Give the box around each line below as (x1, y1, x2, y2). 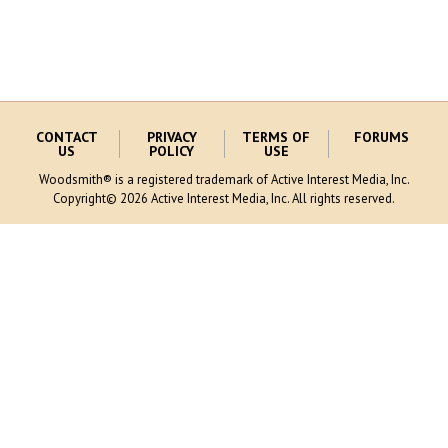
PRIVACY (146, 128, 197, 146)
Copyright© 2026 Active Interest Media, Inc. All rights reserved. (53, 190, 395, 207)
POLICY (149, 142, 195, 160)
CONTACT (35, 128, 98, 146)
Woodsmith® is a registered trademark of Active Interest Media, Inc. (38, 171, 410, 188)
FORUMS (353, 128, 409, 146)
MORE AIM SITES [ (174, 283, 265, 299)
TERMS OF (242, 128, 311, 146)
